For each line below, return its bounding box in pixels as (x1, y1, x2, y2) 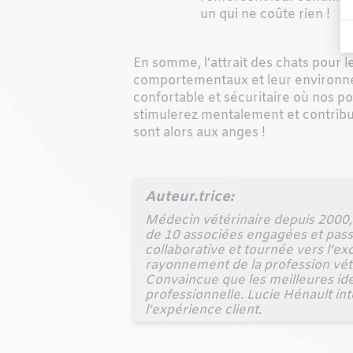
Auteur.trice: (144, 187, 234, 206)
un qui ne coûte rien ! (200, 6, 331, 23)
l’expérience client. (144, 301, 262, 318)
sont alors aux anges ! (132, 124, 266, 141)
